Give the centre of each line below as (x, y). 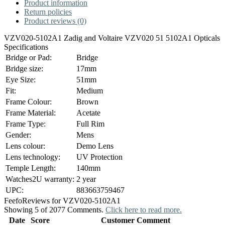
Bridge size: (24, 68)
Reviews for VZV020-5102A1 (71, 200)
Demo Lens (95, 146)
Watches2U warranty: (40, 179)
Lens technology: (33, 157)
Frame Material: (31, 113)
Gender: (18, 135)
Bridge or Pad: (29, 57)
